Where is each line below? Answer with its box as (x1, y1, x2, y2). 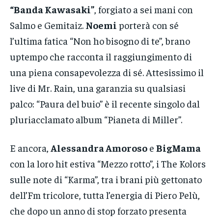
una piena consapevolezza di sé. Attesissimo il (10, 66, 204, 79)
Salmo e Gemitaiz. (10, 19, 85, 31)
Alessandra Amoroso (51, 141, 147, 154)
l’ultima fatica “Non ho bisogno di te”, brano (10, 34, 190, 47)
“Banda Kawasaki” (10, 3, 94, 16)
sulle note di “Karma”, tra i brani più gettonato (10, 173, 202, 186)
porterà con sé (117, 19, 179, 31)
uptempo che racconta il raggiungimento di (10, 50, 192, 63)
